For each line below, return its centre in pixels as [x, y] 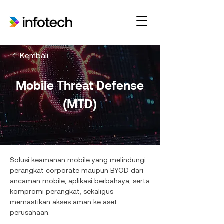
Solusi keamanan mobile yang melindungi [78, 160]
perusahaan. [30, 212]
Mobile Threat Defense [80, 85]
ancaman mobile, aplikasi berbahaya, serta [80, 181]
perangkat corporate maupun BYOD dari [77, 170]
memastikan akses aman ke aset [64, 202]
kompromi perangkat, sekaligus [62, 191]
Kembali [34, 55]
